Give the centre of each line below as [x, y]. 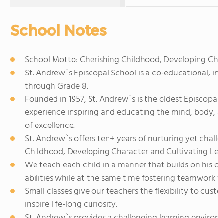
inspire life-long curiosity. [71, 204]
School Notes [58, 30]
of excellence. [50, 126]
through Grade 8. [56, 86]
